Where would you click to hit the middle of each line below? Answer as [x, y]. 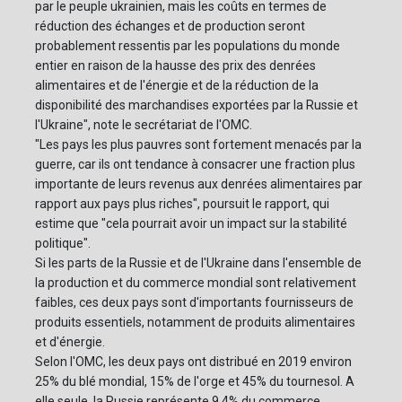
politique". [63, 244]
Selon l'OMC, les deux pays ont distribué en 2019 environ [193, 362]
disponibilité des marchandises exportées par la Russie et [197, 105]
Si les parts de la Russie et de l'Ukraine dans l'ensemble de [198, 263]
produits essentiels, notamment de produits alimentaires [195, 323]
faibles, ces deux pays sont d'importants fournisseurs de [194, 303]
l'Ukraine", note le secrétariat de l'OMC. [144, 125]
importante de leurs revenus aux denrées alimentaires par [199, 184]
